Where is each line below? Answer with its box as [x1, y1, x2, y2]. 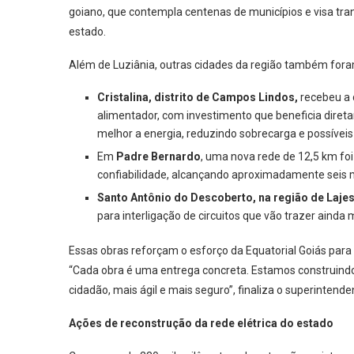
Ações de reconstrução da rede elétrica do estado [69, 317, 333, 330]
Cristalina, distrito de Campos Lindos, [97, 91, 298, 104]
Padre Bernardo [114, 150, 201, 163]
